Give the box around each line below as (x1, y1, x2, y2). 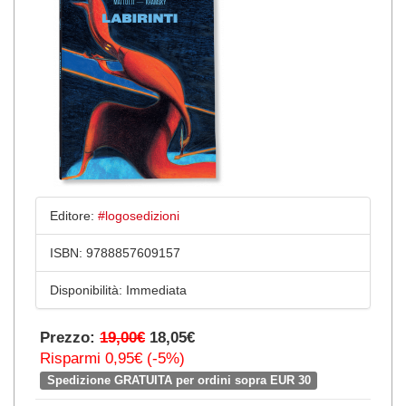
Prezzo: (40, 328, 100, 346)
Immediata (122, 282, 187, 297)
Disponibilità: (50, 282, 122, 297)
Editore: (50, 208, 94, 223)
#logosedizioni (98, 208, 179, 223)
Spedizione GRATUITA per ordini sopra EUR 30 (46, 373, 311, 387)
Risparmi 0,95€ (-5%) (40, 349, 185, 367)
